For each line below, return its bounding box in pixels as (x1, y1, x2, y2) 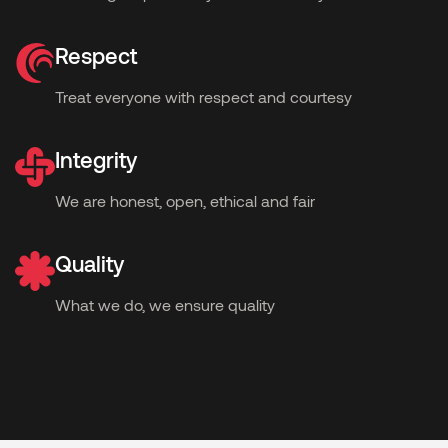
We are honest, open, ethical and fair (55, 191, 315, 211)
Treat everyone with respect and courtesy (55, 87, 352, 107)
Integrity (55, 146, 137, 173)
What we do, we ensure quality (55, 295, 275, 315)
